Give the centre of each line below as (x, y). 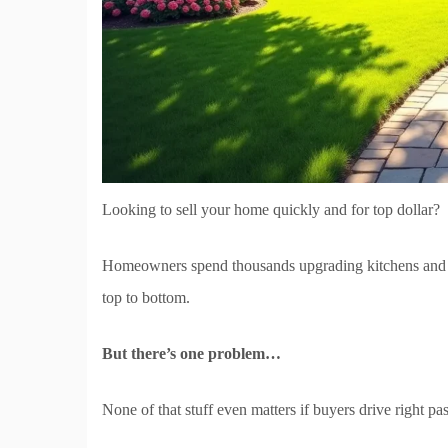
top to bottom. (146, 297)
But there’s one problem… (191, 353)
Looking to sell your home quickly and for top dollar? (271, 209)
